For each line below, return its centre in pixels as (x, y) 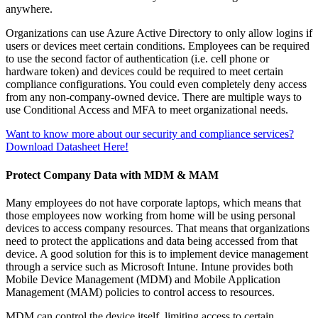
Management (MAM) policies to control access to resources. (140, 292)
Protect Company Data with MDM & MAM (112, 175)
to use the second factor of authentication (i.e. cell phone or (137, 59)
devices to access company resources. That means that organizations (158, 228)
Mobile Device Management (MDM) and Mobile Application (143, 279)
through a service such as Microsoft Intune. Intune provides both (149, 266)
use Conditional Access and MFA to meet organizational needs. (147, 110)
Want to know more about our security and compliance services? (150, 134)
